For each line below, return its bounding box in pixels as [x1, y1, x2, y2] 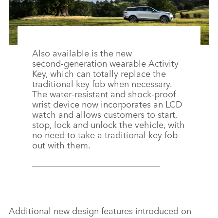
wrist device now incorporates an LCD [32, 97, 182, 110]
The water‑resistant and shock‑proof [32, 87, 176, 100]
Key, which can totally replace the [32, 66, 166, 79]
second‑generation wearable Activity [32, 56, 179, 69]
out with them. [32, 138, 91, 151]
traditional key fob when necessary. [32, 76, 172, 90]
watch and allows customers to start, [32, 107, 177, 120]
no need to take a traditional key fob [32, 127, 178, 141]
